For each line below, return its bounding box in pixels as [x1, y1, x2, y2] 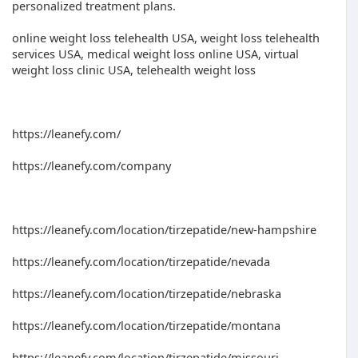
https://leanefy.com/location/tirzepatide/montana [12, 317, 280, 333]
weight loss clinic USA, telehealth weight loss [12, 62, 256, 78]
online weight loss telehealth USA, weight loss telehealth [12, 30, 320, 46]
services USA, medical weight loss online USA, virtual [12, 46, 299, 62]
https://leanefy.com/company [12, 157, 171, 173]
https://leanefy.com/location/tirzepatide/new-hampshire [12, 221, 316, 237]
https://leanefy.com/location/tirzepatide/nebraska [12, 285, 281, 301]
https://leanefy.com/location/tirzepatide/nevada [12, 253, 270, 269]
